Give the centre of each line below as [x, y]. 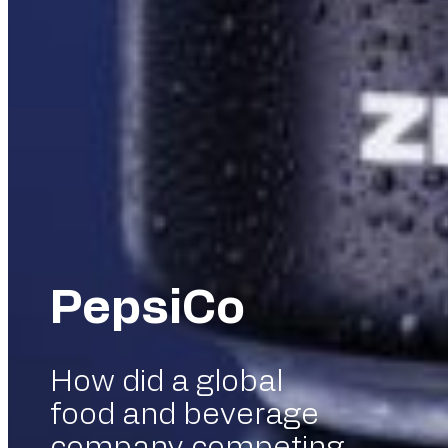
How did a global [166, 382]
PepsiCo [147, 309]
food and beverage [184, 415]
